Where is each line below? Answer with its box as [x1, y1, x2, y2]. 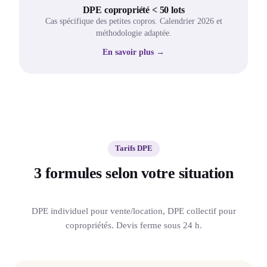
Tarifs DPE [114, 144, 153, 153]
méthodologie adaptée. [95, 29, 172, 38]
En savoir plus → [103, 48, 164, 57]
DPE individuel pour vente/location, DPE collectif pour [31, 206, 236, 216]
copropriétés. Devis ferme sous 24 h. [65, 220, 202, 230]
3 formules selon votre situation [33, 164, 234, 182]
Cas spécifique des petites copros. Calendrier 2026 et [45, 17, 222, 26]
